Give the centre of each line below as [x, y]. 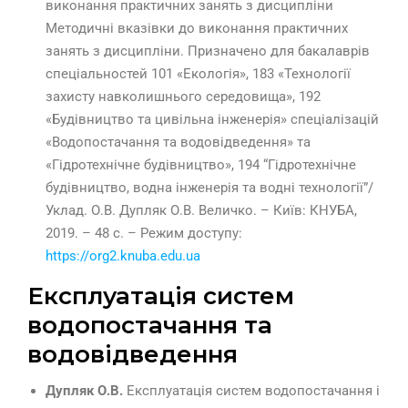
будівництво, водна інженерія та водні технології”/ [209, 188]
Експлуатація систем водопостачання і [253, 391]
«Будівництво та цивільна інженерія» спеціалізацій [212, 120]
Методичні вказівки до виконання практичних [197, 29]
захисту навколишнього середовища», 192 [183, 97]
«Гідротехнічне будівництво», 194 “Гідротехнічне [201, 165]
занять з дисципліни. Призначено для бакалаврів [208, 51]
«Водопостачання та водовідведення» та [178, 143]
